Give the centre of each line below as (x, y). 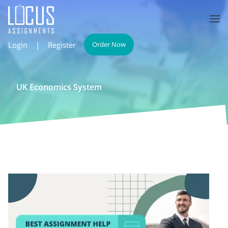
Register (62, 45)
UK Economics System (59, 87)
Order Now (109, 44)
